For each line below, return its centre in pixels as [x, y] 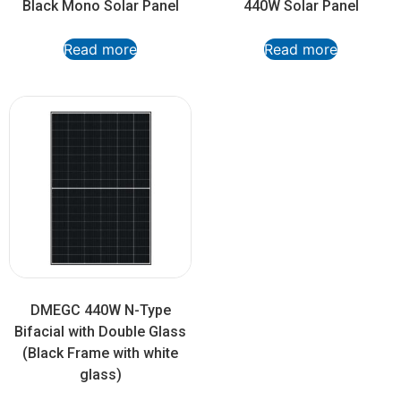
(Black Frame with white [100, 354]
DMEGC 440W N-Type [100, 311]
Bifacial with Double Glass [100, 332]
